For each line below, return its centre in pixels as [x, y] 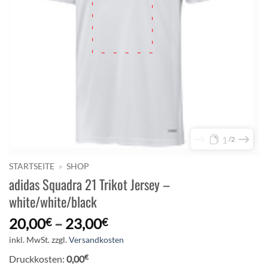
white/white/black [53, 201]
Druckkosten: [38, 258]
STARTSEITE [32, 166]
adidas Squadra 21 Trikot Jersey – [90, 184]
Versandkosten [96, 239]
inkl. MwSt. [29, 239]
